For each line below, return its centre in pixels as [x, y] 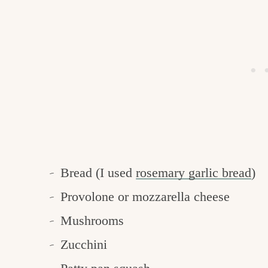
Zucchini [84, 245]
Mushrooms [92, 221]
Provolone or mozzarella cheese [145, 197]
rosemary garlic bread [194, 173]
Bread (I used [98, 173]
